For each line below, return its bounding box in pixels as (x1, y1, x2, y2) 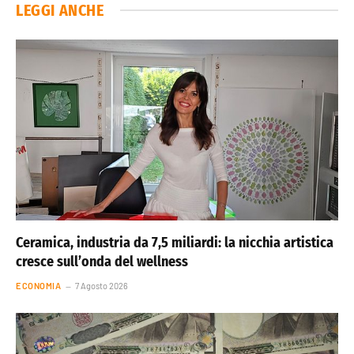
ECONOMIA (16, 281, 62, 292)
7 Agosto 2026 (75, 281, 129, 292)
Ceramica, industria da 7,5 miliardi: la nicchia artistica (16, 234, 333, 252)
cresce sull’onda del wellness (16, 253, 188, 271)
